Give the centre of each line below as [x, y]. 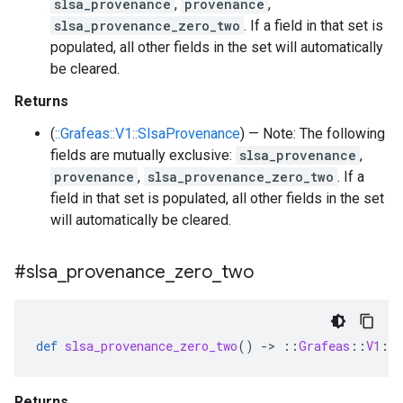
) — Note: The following [313, 134]
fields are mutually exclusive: [143, 155]
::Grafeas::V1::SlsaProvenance [148, 134]
